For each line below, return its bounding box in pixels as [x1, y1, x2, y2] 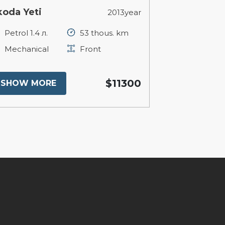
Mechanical [5, 44, 49, 54]
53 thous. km [80, 28, 129, 38]
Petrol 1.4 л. [5, 28, 48, 38]
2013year [107, 7, 141, 17]
